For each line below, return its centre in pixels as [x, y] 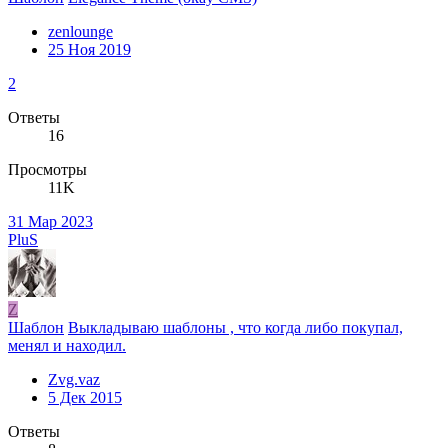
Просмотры [47, 169]
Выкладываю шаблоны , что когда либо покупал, [235, 327]
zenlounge [80, 31]
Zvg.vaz [74, 379]
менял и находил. [67, 345]
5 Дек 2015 [85, 397]
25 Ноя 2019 [89, 49]
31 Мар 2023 [50, 221]
